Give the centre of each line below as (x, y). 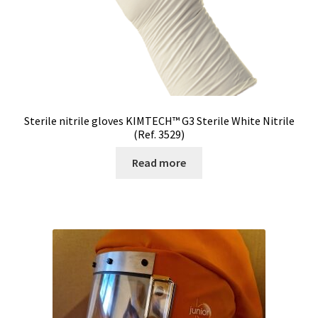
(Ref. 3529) (159, 134)
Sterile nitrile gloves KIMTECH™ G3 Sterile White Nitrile (159, 120)
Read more (159, 163)
